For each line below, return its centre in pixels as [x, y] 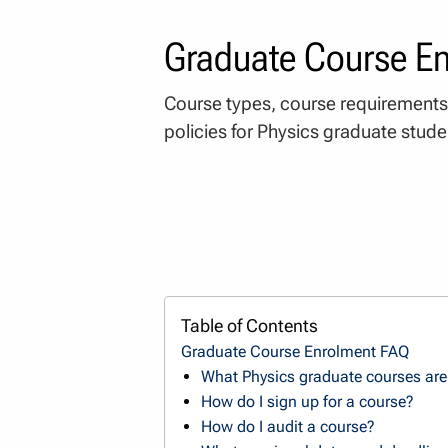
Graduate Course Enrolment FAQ [294, 351]
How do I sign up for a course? [307, 401]
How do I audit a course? [287, 426]
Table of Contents [249, 325]
